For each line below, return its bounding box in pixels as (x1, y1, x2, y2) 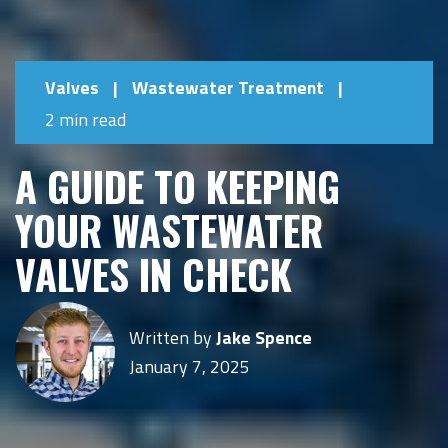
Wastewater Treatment (132, 74, 324, 102)
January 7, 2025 (129, 352, 250, 380)
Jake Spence (216, 323, 312, 351)
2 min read (45, 105, 126, 133)
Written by (129, 323, 216, 351)
